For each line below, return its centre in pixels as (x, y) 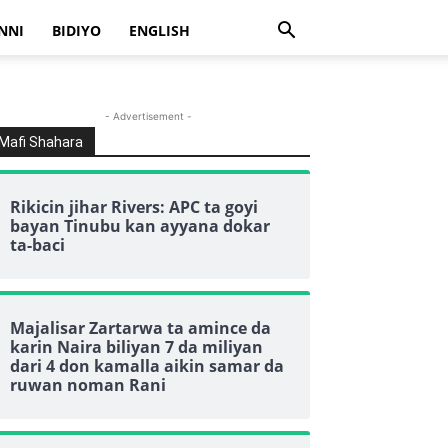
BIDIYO (76, 30)
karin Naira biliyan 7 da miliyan (136, 347)
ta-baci (37, 245)
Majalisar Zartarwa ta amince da (140, 328)
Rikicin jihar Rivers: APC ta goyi (134, 207)
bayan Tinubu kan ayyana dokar (140, 226)
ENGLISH (159, 30)
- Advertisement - (148, 116)
